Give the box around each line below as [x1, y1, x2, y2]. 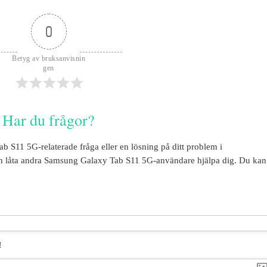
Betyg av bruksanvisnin [12, 54, 85, 63]
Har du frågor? [2, 109, 95, 130]
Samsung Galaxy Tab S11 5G [44, 156, 153, 166]
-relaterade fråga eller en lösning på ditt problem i [38, 142, 222, 152]
